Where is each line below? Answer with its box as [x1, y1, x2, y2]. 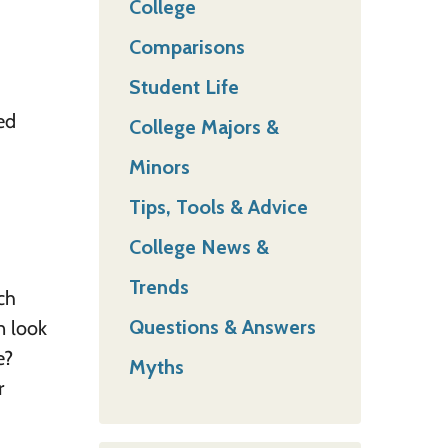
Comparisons [128, 34, 245, 59]
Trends [128, 274, 189, 299]
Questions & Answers [128, 314, 316, 339]
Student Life [128, 74, 239, 99]
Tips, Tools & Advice [128, 194, 308, 219]
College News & [128, 234, 269, 259]
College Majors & [128, 114, 279, 139]
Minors [128, 154, 190, 179]
